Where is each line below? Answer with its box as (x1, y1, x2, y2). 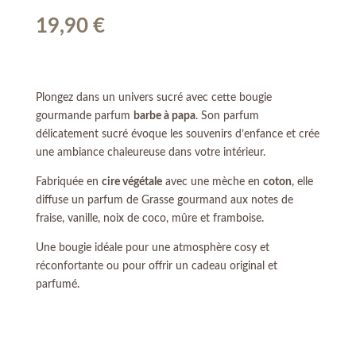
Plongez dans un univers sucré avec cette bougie (35, 92, 272, 104)
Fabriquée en (35, 176, 102, 188)
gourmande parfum (35, 110, 133, 122)
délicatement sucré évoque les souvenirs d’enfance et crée (35, 129, 319, 141)
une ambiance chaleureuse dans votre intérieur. (35, 147, 265, 159)
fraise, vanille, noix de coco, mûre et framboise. (35, 213, 264, 225)
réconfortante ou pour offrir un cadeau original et (35, 261, 277, 273)
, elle (291, 176, 313, 188)
